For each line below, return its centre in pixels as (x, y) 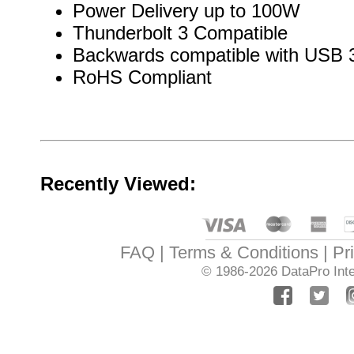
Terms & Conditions (243, 252)
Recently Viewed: (118, 184)
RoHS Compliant (142, 77)
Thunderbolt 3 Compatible (180, 33)
